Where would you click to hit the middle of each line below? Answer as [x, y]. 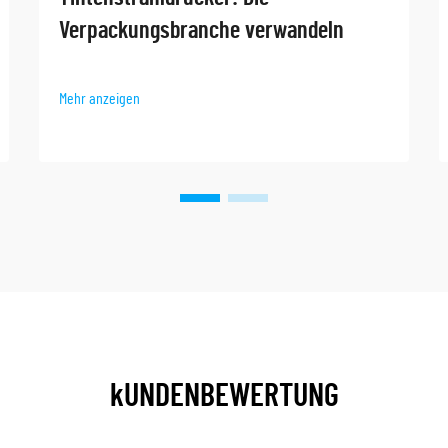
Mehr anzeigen [99, 98]
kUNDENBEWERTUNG [224, 396]
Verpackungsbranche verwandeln [201, 30]
